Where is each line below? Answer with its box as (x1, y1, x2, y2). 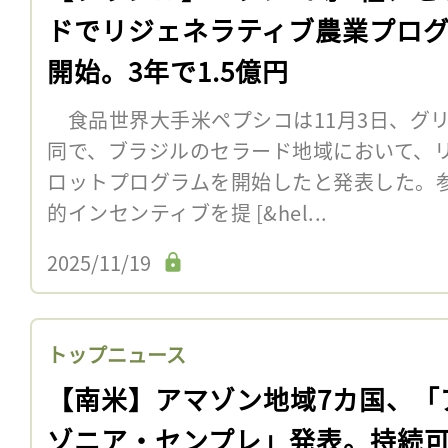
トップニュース (47, 339, 186, 369)
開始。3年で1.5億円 (47, 51, 289, 89)
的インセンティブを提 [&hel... (47, 197, 328, 227)
